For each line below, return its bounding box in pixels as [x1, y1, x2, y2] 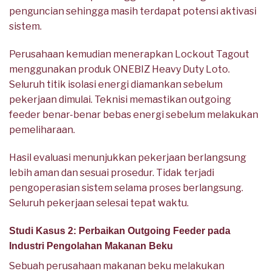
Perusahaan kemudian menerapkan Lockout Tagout [9, 48, 249, 60]
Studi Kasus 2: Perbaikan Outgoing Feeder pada [9, 225, 230, 236]
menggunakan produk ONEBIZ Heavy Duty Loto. [9, 63, 230, 75]
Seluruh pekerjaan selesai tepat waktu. [9, 197, 189, 209]
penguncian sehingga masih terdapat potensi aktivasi [9, 5, 256, 18]
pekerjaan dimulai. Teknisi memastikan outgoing [9, 93, 231, 105]
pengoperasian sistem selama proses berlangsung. [9, 181, 243, 194]
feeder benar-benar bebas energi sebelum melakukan [9, 108, 258, 120]
